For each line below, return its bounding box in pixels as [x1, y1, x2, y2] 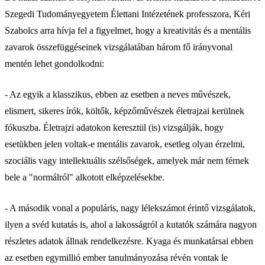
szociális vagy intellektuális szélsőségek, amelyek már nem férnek [5, 155, 249, 166]
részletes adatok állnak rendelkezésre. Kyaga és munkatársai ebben [5, 235, 253, 246]
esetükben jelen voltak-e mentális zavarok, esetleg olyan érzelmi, [5, 138, 245, 149]
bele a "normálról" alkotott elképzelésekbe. [5, 172, 164, 182]
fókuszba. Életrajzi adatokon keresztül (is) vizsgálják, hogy [5, 122, 224, 132]
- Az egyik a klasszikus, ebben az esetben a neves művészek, [5, 89, 231, 99]
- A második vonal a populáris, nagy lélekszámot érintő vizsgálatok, [5, 202, 256, 213]
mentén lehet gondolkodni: [5, 58, 104, 69]
